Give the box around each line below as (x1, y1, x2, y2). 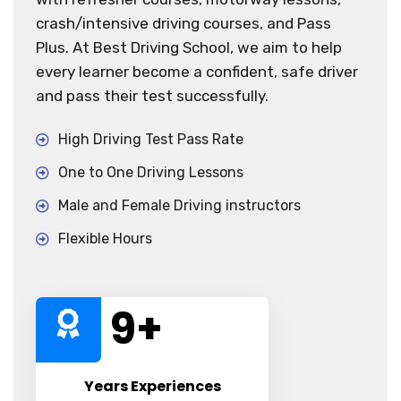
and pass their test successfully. (36, 86, 269, 105)
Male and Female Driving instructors (58, 196, 301, 214)
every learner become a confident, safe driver (36, 62, 358, 81)
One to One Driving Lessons (58, 163, 243, 181)
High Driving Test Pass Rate (58, 130, 243, 148)
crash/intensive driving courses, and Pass (36, 13, 331, 32)
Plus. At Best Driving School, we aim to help (36, 38, 342, 56)
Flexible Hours (58, 229, 152, 247)
